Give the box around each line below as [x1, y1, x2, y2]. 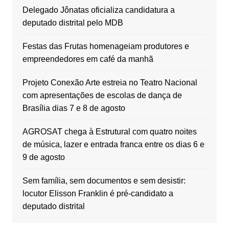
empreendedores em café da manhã [22, 55, 153, 64]
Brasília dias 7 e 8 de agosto [22, 104, 125, 113]
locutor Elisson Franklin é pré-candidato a [22, 189, 173, 198]
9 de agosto [22, 153, 65, 162]
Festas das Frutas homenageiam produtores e [22, 42, 189, 51]
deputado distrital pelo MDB [22, 18, 123, 28]
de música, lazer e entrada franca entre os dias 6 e [22, 140, 204, 149]
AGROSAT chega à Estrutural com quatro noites [22, 127, 197, 136]
